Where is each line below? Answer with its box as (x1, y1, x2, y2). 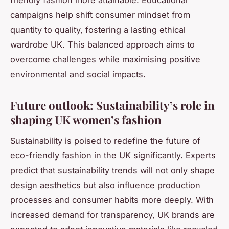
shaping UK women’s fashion (10, 111, 162, 127)
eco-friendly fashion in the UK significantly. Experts (10, 150, 216, 161)
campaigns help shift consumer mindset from (10, 9, 190, 20)
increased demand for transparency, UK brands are (10, 209, 215, 220)
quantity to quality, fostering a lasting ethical (10, 24, 186, 35)
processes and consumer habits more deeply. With (10, 194, 214, 205)
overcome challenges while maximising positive (10, 54, 200, 64)
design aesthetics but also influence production (10, 179, 200, 190)
